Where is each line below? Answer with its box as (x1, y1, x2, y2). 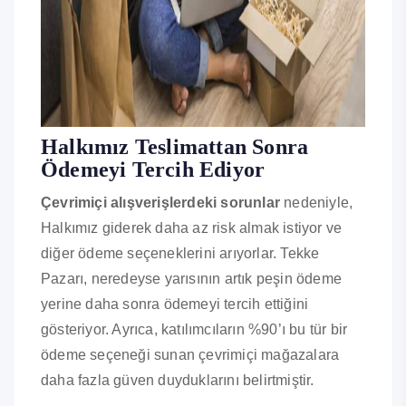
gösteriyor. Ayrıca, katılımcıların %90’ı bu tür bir (41, 322, 348, 338)
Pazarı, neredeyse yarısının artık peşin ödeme (41, 271, 343, 287)
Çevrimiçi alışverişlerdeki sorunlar (41, 195, 280, 211)
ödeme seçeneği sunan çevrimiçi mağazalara (41, 347, 340, 363)
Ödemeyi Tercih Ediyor (41, 158, 266, 182)
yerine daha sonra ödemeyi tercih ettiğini (41, 296, 309, 313)
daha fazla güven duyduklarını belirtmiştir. (41, 372, 314, 389)
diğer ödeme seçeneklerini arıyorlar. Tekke (41, 246, 320, 262)
